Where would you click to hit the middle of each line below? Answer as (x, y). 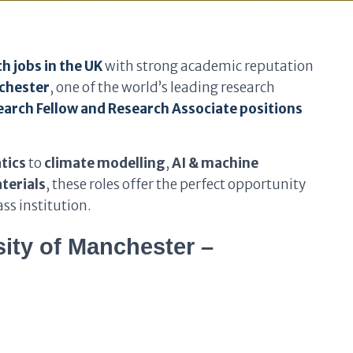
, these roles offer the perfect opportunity (176, 184)
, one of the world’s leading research (162, 87)
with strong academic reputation (208, 66)
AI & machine (215, 163)
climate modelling (105, 163)
